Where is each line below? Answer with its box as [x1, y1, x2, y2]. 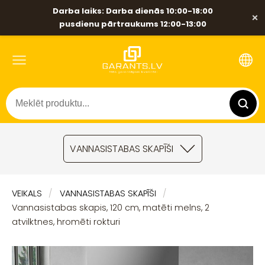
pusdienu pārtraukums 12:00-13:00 [59, 18, 206, 30]
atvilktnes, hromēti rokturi [12, 216, 120, 228]
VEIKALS [12, 188, 42, 199]
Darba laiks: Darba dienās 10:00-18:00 [52, 5, 213, 17]
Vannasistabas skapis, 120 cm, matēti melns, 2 [12, 202, 209, 214]
